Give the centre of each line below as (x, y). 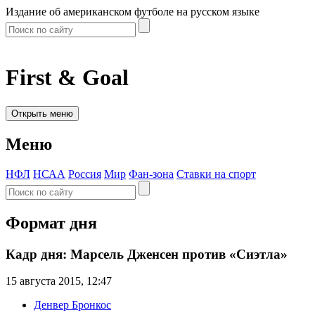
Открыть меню (42, 113)
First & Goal (67, 78)
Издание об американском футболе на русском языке (133, 12)
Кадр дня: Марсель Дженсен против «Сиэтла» (147, 254)
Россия (85, 174)
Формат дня (51, 223)
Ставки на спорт (216, 174)
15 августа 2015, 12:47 (59, 281)
